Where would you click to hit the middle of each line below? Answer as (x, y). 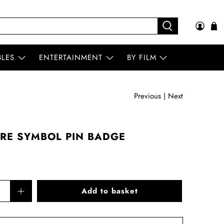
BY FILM (141, 58)
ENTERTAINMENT (71, 58)
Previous (147, 96)
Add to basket (109, 191)
